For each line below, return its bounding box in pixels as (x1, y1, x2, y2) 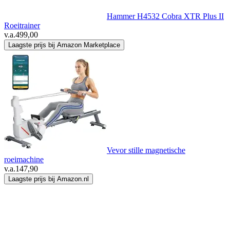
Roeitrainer (4, 21, 40, 30)
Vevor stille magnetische (107, 146, 185, 155)
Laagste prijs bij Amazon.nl (8, 175, 89, 183)
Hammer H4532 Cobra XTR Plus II (107, 12, 224, 21)
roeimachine (4, 155, 44, 164)
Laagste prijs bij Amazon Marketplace (8, 41, 120, 49)
